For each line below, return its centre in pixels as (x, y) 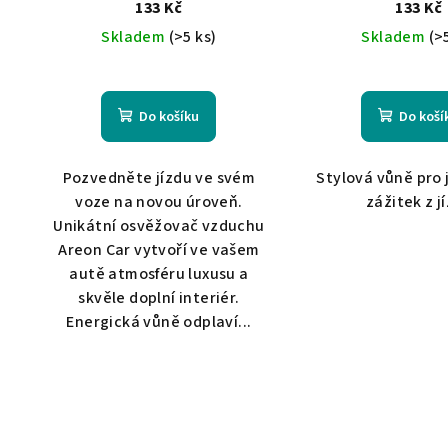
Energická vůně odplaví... (159, 322)
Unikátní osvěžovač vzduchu (159, 226)
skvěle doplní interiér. (159, 298)
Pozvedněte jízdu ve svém (159, 178)
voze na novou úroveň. (159, 202)
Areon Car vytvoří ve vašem (159, 250)
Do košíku (169, 117)
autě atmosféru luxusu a (159, 274)
